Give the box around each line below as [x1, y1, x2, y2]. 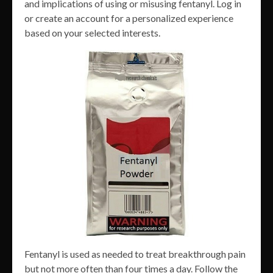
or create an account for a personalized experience [24, 12, 233, 24]
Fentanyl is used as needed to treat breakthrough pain [24, 248, 246, 260]
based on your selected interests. [24, 27, 160, 39]
